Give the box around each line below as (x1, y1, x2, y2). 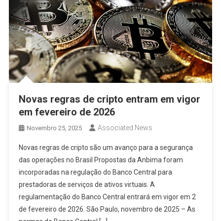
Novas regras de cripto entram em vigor (18, 93, 200, 106)
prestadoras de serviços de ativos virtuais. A (18, 181, 155, 189)
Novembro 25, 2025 (26, 124, 82, 132)
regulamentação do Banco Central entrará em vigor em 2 (18, 193, 196, 201)
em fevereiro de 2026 (18, 106, 115, 118)
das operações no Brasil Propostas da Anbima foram (18, 156, 183, 164)
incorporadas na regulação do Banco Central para (18, 168, 172, 177)
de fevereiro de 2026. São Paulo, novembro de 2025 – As (18, 205, 195, 214)
